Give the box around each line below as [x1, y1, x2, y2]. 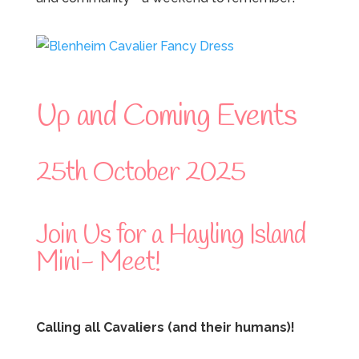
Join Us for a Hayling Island [35, 216, 306, 254]
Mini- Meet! [35, 244, 160, 281]
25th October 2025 [35, 154, 245, 192]
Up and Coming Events [35, 96, 296, 137]
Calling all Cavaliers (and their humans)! [35, 320, 295, 336]
